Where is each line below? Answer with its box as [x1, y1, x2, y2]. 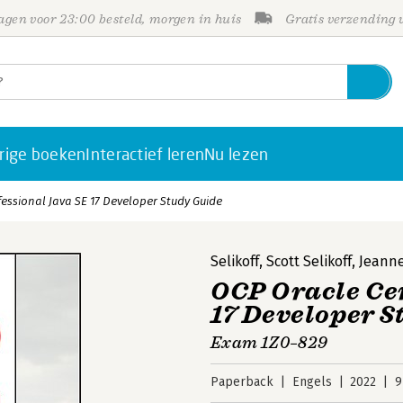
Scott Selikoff [266, 253, 352, 270]
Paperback [210, 374, 273, 390]
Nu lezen [204, 144, 269, 164]
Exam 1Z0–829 [210, 333, 328, 353]
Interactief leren [85, 144, 205, 164]
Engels [291, 374, 332, 390]
